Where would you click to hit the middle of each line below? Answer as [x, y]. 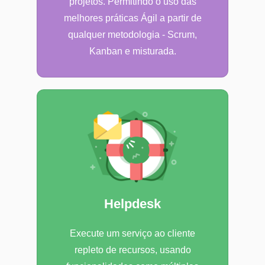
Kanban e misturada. [132, 51]
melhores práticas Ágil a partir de [132, 18]
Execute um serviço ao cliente [132, 234]
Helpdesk [132, 204]
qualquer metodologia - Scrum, [132, 35]
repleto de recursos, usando [132, 250]
